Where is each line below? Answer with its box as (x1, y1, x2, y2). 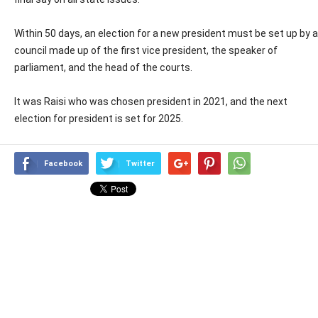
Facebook (44, 159, 82, 169)
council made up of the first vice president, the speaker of (14, 45, 278, 57)
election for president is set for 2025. (14, 113, 183, 125)
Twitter (126, 159, 155, 169)
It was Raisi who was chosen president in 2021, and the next (14, 96, 287, 108)
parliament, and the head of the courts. (14, 62, 192, 74)
